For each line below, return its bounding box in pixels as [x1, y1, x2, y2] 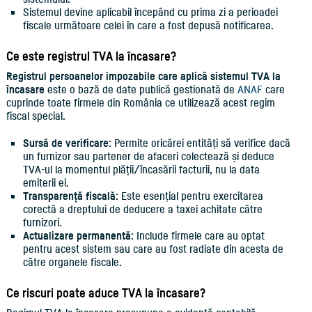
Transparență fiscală [22, 189, 116, 203]
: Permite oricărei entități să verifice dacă [108, 136, 290, 150]
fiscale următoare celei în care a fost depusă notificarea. [22, 18, 276, 32]
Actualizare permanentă [22, 228, 131, 242]
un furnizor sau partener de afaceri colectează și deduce [22, 149, 274, 163]
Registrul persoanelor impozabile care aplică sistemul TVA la [6, 69, 281, 83]
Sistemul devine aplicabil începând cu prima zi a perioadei [22, 5, 278, 19]
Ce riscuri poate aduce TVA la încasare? [6, 285, 205, 300]
